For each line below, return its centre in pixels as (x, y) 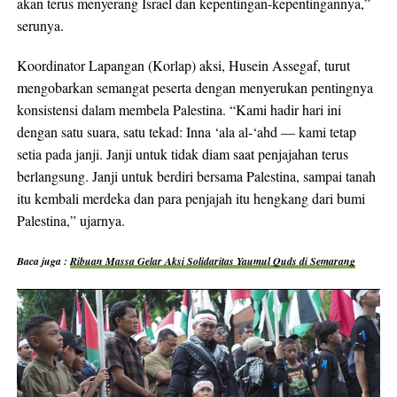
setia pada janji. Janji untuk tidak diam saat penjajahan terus (182, 153)
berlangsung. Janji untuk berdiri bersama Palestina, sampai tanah (196, 175)
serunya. (40, 25)
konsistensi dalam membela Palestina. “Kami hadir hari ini (179, 109)
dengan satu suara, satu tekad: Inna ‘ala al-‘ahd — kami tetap (186, 131)
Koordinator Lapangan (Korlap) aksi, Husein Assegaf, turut (183, 65)
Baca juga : (43, 261)
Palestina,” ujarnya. (70, 220)
